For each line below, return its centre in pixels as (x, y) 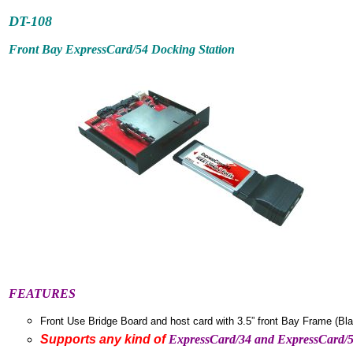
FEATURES (42, 294)
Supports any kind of (104, 339)
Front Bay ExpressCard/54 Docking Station (122, 49)
